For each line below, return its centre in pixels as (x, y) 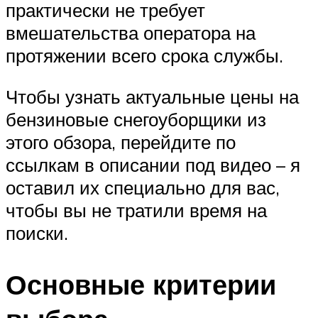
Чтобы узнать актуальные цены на (152, 97)
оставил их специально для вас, (143, 188)
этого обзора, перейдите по (121, 142)
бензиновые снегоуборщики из (136, 120)
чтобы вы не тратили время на (136, 210)
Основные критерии (141, 284)
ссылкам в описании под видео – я (153, 165)
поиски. (37, 233)
